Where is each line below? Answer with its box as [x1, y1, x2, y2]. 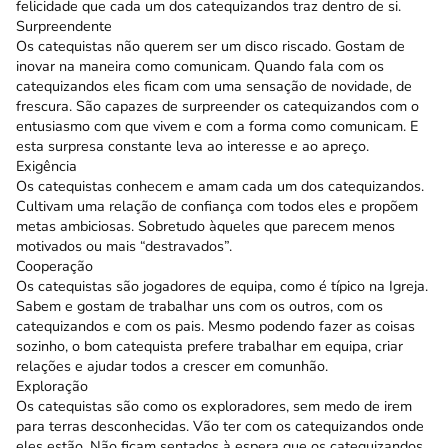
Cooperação [16, 255, 93, 276]
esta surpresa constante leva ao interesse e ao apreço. [16, 135, 369, 156]
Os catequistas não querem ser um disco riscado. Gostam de [16, 35, 405, 56]
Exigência [16, 155, 77, 176]
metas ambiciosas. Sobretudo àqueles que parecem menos [16, 215, 395, 236]
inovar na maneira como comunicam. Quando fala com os [16, 55, 384, 76]
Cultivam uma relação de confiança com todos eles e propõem [16, 195, 418, 216]
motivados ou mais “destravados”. [16, 235, 232, 256]
